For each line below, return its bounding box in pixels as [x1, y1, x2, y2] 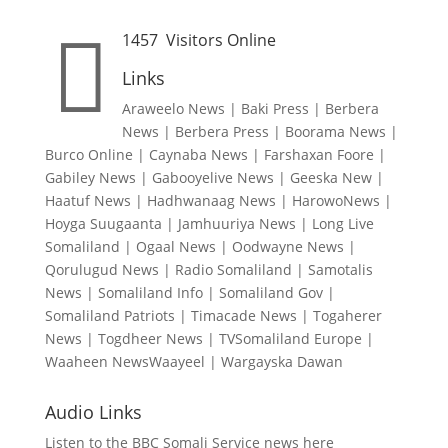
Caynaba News [148, 145, 248, 164]
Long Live [311, 214, 374, 233]
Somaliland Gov [218, 283, 323, 302]
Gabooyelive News [151, 168, 274, 187]
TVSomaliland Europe [218, 329, 362, 348]
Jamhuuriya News [177, 214, 296, 233]
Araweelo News [121, 99, 225, 118]
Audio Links [44, 400, 142, 424]
